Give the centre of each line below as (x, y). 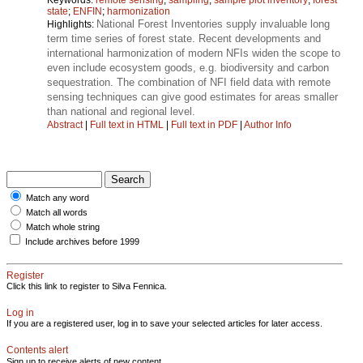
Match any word (58, 197)
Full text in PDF (204, 124)
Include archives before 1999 (82, 241)
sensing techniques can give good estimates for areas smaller (192, 96)
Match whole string (63, 226)
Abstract (65, 124)
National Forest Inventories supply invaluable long (213, 23)
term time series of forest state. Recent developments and (184, 38)
